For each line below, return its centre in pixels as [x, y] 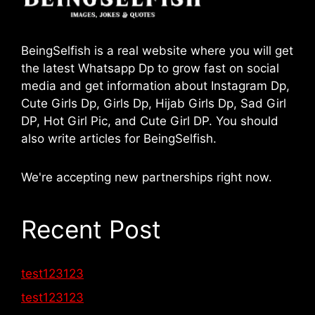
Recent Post [91, 230]
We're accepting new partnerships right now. [147, 178]
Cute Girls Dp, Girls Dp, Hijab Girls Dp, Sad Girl [154, 104]
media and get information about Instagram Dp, [155, 86]
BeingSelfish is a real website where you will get [157, 51]
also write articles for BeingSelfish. [119, 139]
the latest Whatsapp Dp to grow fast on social [150, 69]
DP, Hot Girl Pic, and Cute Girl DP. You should [150, 121]
